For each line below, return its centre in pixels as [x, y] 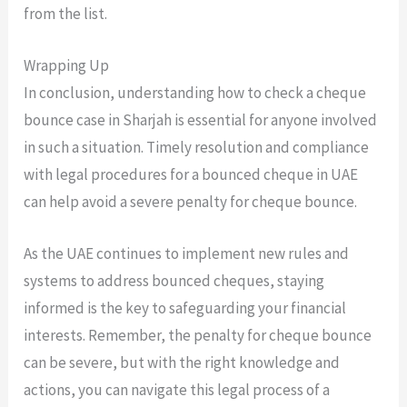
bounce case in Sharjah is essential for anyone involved [201, 119]
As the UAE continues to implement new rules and [187, 253]
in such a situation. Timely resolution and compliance [197, 147]
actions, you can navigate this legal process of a [177, 389]
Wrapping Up [67, 65]
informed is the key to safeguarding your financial [185, 308]
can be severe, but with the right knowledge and [182, 362]
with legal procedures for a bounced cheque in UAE [191, 174]
